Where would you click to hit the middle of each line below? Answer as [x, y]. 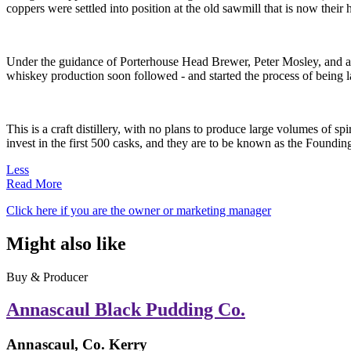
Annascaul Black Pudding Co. [126, 310]
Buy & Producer [47, 277]
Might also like [66, 243]
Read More [34, 183]
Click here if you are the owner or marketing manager [139, 210]
